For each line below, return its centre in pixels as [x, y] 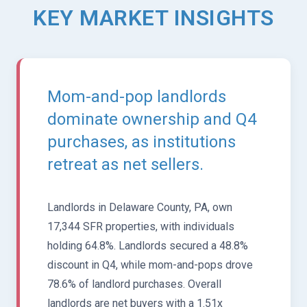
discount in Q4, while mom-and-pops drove [150, 265]
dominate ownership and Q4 [152, 119]
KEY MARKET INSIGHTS [153, 17]
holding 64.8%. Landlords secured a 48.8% [148, 245]
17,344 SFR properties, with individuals [141, 226]
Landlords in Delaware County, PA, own [140, 207]
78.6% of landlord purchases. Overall [134, 284]
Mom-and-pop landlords [137, 96]
